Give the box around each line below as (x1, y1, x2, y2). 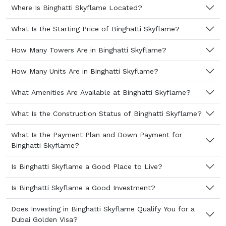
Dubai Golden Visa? (11, 215, 78, 223)
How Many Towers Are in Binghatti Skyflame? (11, 45, 166, 54)
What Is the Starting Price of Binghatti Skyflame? (11, 24, 180, 33)
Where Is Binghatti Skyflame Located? (11, 3, 142, 12)
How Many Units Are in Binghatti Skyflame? (11, 67, 158, 75)
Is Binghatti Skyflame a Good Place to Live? (11, 162, 162, 171)
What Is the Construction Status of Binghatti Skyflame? (11, 109, 202, 118)
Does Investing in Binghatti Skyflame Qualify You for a (11, 204, 195, 213)
